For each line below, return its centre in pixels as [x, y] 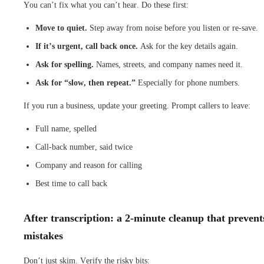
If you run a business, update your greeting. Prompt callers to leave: [137, 105]
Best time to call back [71, 183]
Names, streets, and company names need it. [168, 64]
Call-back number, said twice [84, 147]
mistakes [43, 235]
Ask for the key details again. [188, 46]
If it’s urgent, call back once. [87, 46]
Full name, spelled [66, 128]
